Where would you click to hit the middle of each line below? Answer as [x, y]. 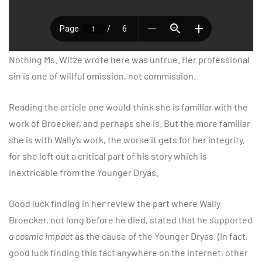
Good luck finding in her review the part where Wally [115, 203]
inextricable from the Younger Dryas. [84, 172]
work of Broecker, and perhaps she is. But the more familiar [130, 123]
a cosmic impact [41, 236]
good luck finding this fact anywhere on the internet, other [128, 252]
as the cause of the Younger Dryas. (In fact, [161, 236]
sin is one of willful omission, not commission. [102, 75]
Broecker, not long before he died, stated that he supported [131, 219]
